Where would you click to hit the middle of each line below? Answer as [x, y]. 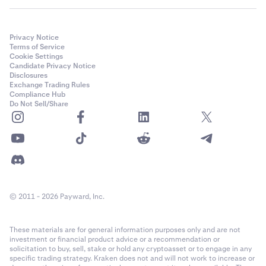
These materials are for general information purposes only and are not [125, 229]
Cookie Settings [36, 56]
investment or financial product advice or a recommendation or [115, 239]
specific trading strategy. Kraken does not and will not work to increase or [132, 258]
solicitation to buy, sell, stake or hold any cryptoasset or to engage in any [131, 248]
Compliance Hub [37, 94]
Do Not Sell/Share [39, 104]
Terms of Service [37, 47]
